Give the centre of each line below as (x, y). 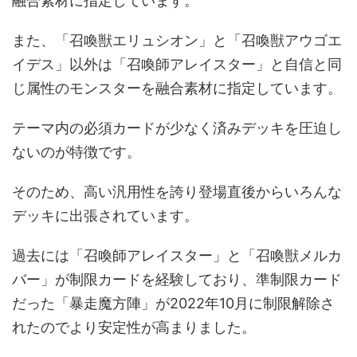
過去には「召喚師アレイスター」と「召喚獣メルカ (177, 255)
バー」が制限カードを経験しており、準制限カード (177, 279)
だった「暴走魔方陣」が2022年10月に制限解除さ (173, 303)
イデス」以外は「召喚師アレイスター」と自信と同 (177, 64)
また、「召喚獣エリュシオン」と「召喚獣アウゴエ (177, 40)
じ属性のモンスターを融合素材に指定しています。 (177, 88)
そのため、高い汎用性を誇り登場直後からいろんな (177, 192)
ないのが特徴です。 (76, 152)
